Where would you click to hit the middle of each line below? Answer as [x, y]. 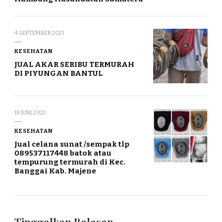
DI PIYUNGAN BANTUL [58, 73]
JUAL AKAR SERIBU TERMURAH [74, 64]
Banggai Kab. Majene [55, 171]
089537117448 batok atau [63, 153]
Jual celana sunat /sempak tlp [72, 144]
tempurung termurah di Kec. [70, 162]
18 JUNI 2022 [30, 112]
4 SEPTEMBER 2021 [39, 32]
